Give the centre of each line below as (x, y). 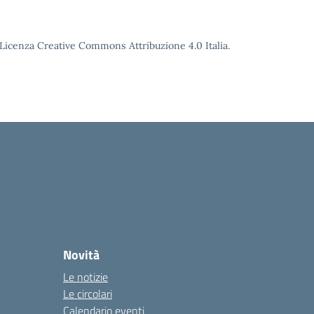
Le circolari (88, 294)
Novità (81, 255)
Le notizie (86, 277)
